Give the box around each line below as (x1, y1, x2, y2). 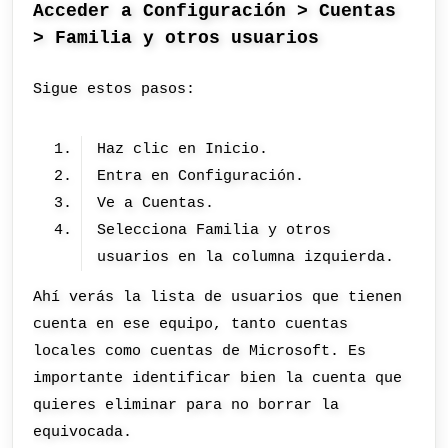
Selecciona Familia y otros (97, 220, 332, 239)
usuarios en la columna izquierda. (97, 247, 395, 266)
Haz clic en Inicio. (97, 139, 269, 158)
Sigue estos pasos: (33, 79, 196, 98)
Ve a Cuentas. (97, 193, 215, 212)
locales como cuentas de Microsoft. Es (33, 341, 367, 360)
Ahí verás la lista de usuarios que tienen (33, 287, 403, 306)
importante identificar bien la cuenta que (33, 368, 403, 387)
